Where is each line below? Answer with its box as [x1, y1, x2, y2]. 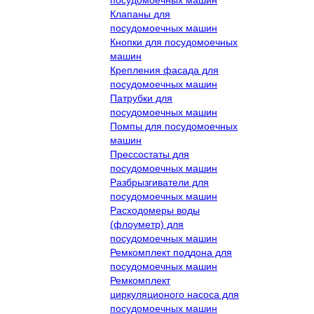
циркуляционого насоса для [110, 288, 239, 300]
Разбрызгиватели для [110, 176, 209, 188]
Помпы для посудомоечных [110, 120, 238, 132]
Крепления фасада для [110, 64, 219, 76]
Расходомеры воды [110, 204, 200, 216]
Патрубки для [110, 92, 172, 104]
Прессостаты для [110, 148, 189, 160]
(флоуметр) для [110, 218, 184, 230]
